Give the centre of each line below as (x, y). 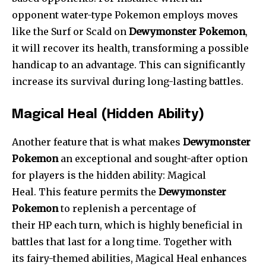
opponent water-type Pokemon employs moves (125, 15)
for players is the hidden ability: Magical (109, 175)
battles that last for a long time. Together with (122, 242)
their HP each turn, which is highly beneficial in (127, 225)
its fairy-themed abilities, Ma (81, 259)
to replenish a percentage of (127, 209)
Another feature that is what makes (97, 142)
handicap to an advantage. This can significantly (129, 65)
